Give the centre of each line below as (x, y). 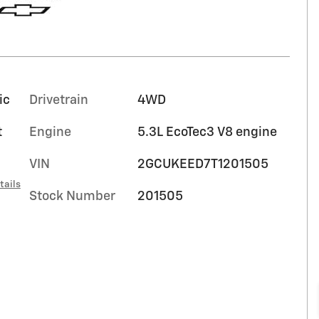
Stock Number (72, 197)
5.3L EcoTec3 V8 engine (207, 132)
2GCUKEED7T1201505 (203, 164)
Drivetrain (59, 100)
